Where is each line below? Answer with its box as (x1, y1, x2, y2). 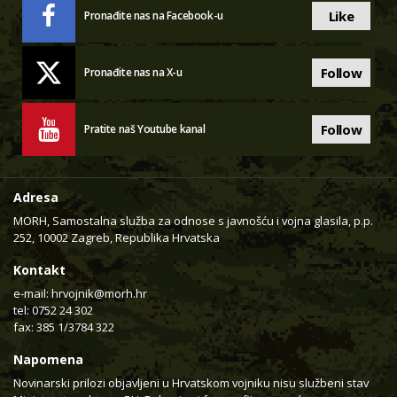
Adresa (13, 188, 58, 206)
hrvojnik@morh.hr (51, 284, 147, 301)
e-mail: (13, 284, 51, 301)
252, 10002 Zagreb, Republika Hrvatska (13, 229, 220, 245)
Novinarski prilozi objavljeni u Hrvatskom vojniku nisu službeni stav (13, 374, 369, 391)
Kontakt (13, 261, 66, 278)
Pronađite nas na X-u (84, 64, 183, 80)
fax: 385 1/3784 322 (13, 318, 114, 335)
